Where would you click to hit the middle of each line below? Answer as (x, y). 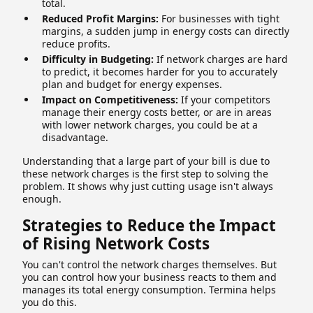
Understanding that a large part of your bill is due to (146, 161)
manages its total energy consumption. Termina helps (149, 289)
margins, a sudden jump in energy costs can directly (166, 31)
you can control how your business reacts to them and (150, 277)
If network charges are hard (221, 59)
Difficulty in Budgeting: (98, 59)
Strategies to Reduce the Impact (149, 225)
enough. (42, 198)
